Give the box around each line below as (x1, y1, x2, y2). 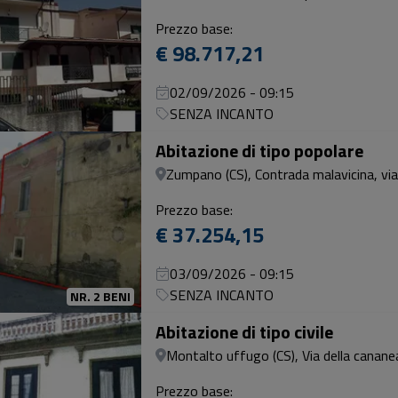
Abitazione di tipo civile (155, 318, 333, 346)
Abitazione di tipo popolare (155, 137, 363, 164)
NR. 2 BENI (70, 287, 131, 306)
